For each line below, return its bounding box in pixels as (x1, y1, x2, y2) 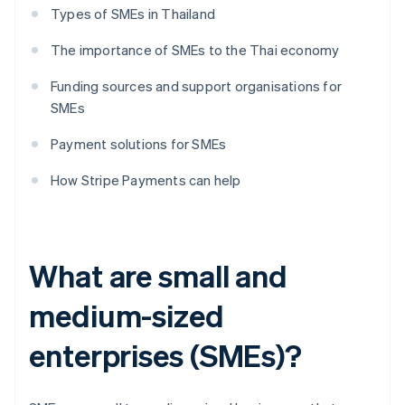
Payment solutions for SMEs (51, 135, 227, 154)
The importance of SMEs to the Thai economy (51, 41, 340, 60)
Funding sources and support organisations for (51, 77, 343, 96)
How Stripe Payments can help (51, 171, 241, 190)
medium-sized (29, 296, 224, 335)
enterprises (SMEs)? (29, 335, 303, 375)
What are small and (29, 256, 288, 296)
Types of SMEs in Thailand (51, 5, 215, 24)
